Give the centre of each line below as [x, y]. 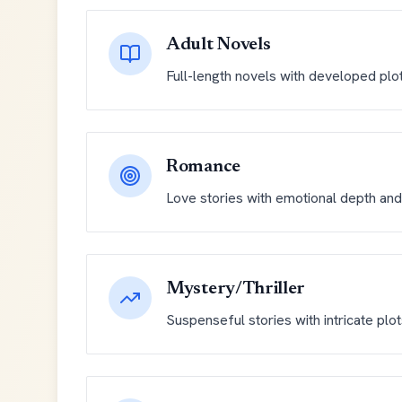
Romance [203, 167]
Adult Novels [218, 45]
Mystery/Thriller [236, 289]
